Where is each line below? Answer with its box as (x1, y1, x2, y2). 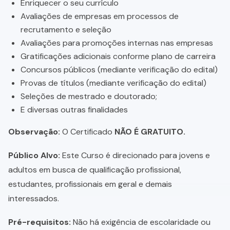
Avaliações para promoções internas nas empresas (21, 37, 213, 49)
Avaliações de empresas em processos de (21, 11, 179, 22)
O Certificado (60, 126, 114, 138)
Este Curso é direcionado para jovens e (60, 150, 210, 161)
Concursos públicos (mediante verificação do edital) (21, 64, 218, 75)
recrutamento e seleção (21, 24, 111, 35)
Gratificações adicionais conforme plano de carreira (21, 51, 216, 62)
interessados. (8, 193, 59, 204)
